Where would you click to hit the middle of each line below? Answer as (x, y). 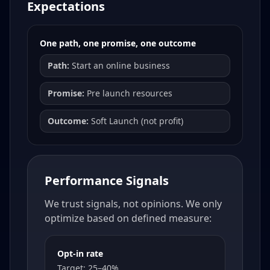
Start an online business (120, 66)
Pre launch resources (128, 93)
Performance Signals (107, 181)
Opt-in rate (80, 254)
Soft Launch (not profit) (136, 121)
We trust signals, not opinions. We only (133, 204)
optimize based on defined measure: (128, 218)
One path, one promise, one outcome (118, 43)
